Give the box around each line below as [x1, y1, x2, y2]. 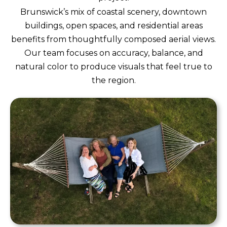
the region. [91, 75, 136, 85]
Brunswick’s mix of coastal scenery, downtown [20, 7, 207, 17]
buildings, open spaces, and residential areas [24, 21, 203, 30]
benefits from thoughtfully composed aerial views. [11, 34, 216, 44]
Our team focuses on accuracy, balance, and [24, 48, 203, 58]
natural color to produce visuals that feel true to [15, 62, 212, 71]
